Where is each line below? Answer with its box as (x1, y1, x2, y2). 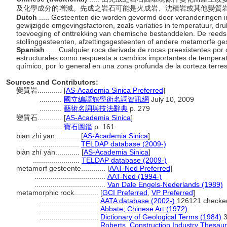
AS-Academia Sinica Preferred (66, 86, 163, 94)
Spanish (16, 46, 47, 54)
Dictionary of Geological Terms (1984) (100, 213, 221, 221)
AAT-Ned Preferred (109, 164, 170, 172)
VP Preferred (152, 188, 193, 197)
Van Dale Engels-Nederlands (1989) (107, 180, 223, 188)
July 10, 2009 (149, 95, 194, 103)
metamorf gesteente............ (16, 164, 107, 172)
